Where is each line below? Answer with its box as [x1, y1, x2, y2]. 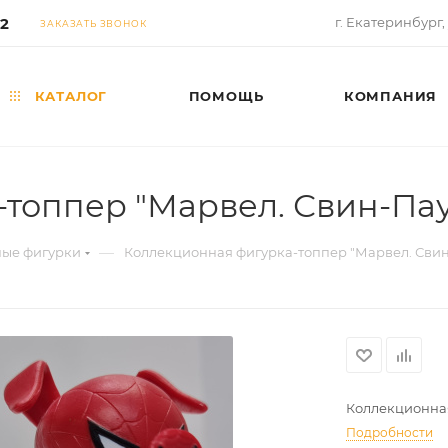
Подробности [346, 425, 433, 440]
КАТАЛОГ [29, 88, 108, 104]
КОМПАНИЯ [343, 88, 438, 104]
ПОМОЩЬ [188, 88, 264, 104]
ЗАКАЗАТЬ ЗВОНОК [40, 17, 147, 29]
